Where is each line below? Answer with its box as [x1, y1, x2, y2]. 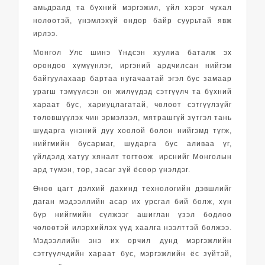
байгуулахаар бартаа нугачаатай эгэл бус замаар [33, 74, 232, 83]
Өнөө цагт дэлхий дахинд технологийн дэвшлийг [33, 184, 232, 193]
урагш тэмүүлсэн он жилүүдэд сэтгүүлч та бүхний [33, 87, 232, 96]
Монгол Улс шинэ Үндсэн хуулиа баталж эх [33, 48, 232, 57]
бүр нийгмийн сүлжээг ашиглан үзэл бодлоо [33, 210, 232, 219]
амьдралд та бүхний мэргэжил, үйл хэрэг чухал [33, 3, 232, 12]
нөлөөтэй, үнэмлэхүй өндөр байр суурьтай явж [33, 16, 232, 25]
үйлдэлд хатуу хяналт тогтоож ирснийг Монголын [33, 152, 232, 161]
